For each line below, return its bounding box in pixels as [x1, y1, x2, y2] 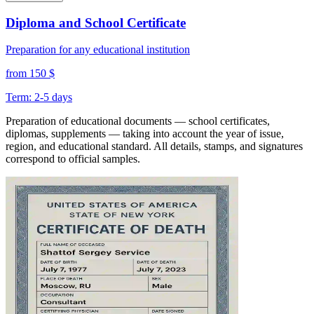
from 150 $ [6, 67, 55, 80]
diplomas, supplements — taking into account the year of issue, [6, 128, 284, 140]
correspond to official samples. [6, 153, 140, 165]
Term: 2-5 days [6, 91, 72, 104]
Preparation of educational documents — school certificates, [6, 115, 270, 128]
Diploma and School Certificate [6, 15, 186, 30]
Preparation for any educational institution [6, 43, 190, 56]
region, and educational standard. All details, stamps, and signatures [6, 140, 303, 153]
